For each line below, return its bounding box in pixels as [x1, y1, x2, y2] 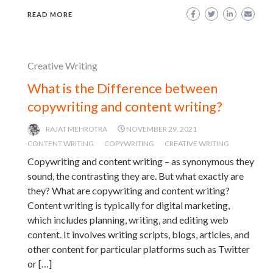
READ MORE [27, 10, 73, 18]
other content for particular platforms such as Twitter [27, 243, 250, 255]
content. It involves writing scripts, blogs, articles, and [27, 228, 249, 240]
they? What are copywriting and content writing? [27, 184, 230, 196]
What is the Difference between [27, 79, 218, 96]
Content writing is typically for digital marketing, [27, 199, 230, 211]
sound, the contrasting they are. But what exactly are [27, 169, 244, 182]
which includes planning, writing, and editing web [27, 213, 229, 225]
